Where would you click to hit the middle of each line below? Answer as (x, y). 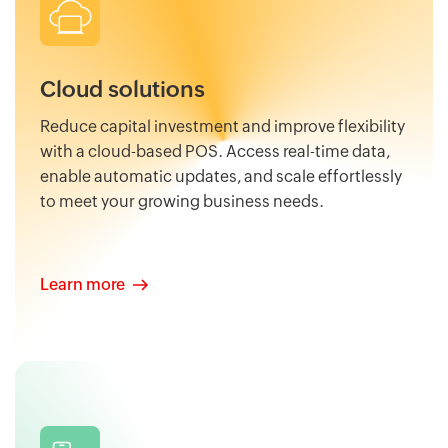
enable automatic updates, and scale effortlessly (221, 177)
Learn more (82, 285)
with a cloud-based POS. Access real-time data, (215, 152)
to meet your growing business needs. (182, 202)
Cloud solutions (122, 90)
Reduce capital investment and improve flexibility (222, 127)
